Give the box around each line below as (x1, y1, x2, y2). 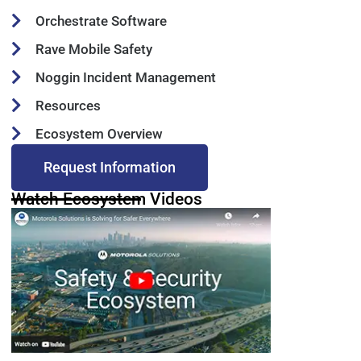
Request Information (44, 158, 176, 176)
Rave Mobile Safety (35, 40, 152, 57)
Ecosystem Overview (35, 125, 163, 142)
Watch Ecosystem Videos (11, 189, 202, 209)
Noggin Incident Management (35, 68, 216, 85)
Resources (35, 97, 101, 114)
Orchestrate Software (35, 12, 167, 29)
